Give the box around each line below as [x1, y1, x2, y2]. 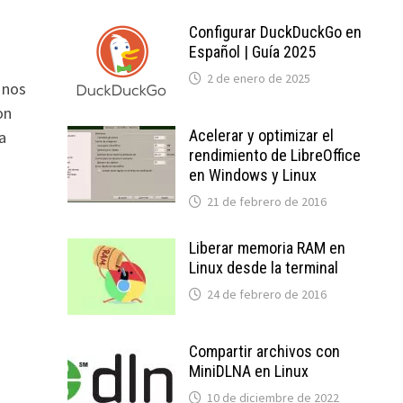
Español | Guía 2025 [188, 42, 316, 61]
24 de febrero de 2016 [206, 286, 327, 302]
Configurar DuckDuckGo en [188, 22, 362, 41]
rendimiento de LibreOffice [188, 146, 361, 165]
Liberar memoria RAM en [188, 238, 345, 257]
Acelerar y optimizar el [188, 126, 334, 145]
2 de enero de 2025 [206, 70, 310, 86]
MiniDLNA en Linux [188, 362, 309, 381]
